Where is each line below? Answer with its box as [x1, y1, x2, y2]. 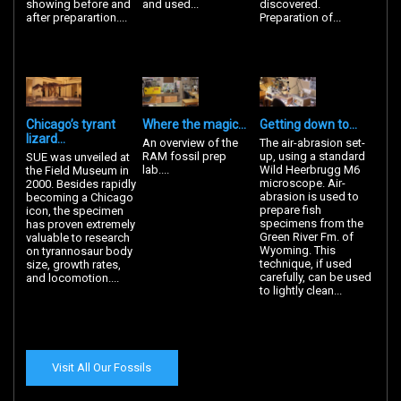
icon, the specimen [25, 203, 124, 218]
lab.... [142, 162, 170, 176]
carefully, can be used [260, 269, 372, 284]
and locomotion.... [25, 270, 119, 285]
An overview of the [142, 135, 239, 149]
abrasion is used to [260, 189, 360, 203]
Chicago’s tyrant [25, 116, 115, 132]
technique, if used [260, 256, 353, 270]
